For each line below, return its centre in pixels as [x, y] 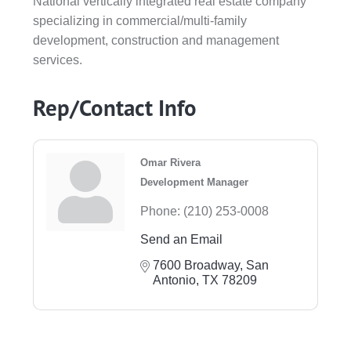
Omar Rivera [170, 162]
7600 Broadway [196, 265]
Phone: [160, 211]
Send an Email [181, 239]
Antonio [174, 280]
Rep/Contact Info [114, 107]
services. [57, 60]
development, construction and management [156, 40]
